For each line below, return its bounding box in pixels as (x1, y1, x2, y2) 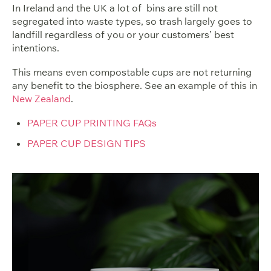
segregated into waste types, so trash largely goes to (12, 15, 252, 28)
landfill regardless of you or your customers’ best (12, 28, 234, 41)
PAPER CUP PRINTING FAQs (27, 117, 157, 129)
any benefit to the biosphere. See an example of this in (12, 79, 257, 92)
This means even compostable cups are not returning (12, 66, 252, 79)
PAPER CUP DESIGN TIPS (27, 137, 146, 150)
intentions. (12, 42, 59, 54)
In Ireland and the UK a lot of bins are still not (12, 2, 218, 15)
